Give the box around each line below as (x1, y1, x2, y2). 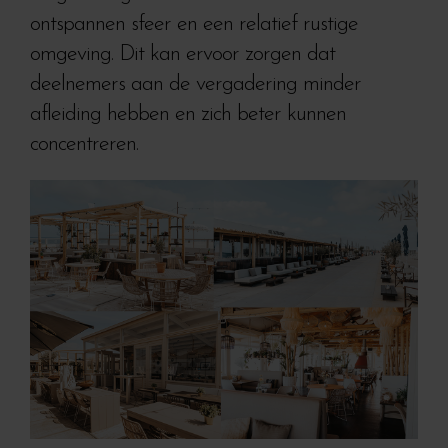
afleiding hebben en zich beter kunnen (30, 103, 346, 126)
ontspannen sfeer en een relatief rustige (30, 13, 358, 36)
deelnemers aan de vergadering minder (30, 73, 361, 96)
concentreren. (30, 133, 138, 156)
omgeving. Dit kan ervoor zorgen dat (30, 43, 335, 66)
